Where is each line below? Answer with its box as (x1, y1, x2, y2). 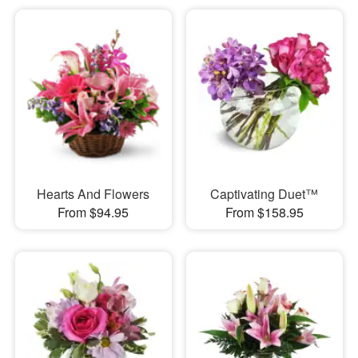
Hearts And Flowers (37, 185, 150, 204)
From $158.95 (225, 203, 304, 222)
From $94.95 (58, 203, 129, 222)
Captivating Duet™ (210, 185, 319, 204)
